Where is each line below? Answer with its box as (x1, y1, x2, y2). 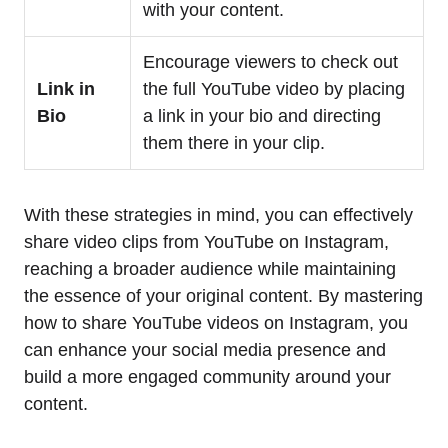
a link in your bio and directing (143, 106, 381, 127)
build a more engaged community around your (24, 367, 391, 388)
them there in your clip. (143, 133, 325, 154)
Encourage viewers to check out (143, 52, 398, 73)
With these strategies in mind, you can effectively (24, 205, 413, 226)
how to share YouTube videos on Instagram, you (24, 313, 408, 334)
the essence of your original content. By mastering (24, 286, 423, 307)
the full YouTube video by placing (143, 79, 405, 100)
